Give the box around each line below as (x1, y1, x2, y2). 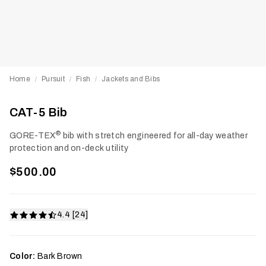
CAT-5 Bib (9, 106, 68, 119)
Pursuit (42, 75, 65, 83)
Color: (9, 252, 36, 261)
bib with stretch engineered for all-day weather (61, 131, 248, 140)
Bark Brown (37, 252, 83, 261)
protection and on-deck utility (9, 144, 129, 153)
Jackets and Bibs (102, 75, 160, 83)
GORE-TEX (9, 131, 56, 140)
